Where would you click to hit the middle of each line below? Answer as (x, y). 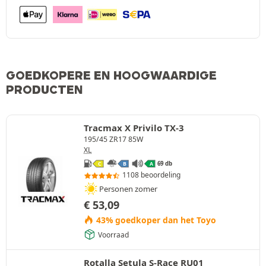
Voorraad (113, 235)
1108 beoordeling (151, 175)
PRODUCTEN (45, 90)
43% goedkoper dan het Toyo (155, 220)
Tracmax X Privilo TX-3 (134, 128)
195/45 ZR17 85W (113, 140)
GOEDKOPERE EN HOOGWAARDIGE (111, 76)
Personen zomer (128, 189)
